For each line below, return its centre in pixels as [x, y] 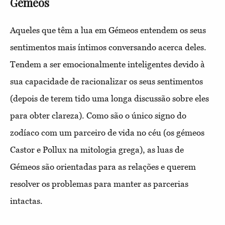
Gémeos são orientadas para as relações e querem [103, 166]
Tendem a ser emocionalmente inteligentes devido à [107, 64]
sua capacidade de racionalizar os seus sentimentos [106, 81]
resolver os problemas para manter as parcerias [99, 184]
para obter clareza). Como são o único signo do [98, 115]
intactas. [26, 201]
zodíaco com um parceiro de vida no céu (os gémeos [107, 132]
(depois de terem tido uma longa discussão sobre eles [109, 98]
